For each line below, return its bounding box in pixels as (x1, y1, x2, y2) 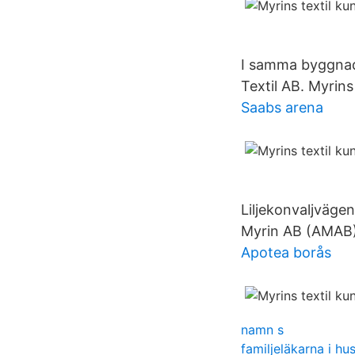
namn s (241, 322, 284, 338)
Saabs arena (241, 99, 323, 116)
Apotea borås (241, 244, 331, 261)
